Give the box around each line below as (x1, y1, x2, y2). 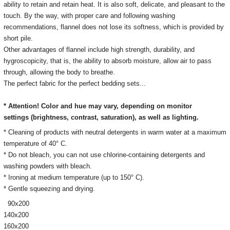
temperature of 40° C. (3, 140, 67, 147)
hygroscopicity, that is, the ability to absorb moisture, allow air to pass (3, 57, 212, 65)
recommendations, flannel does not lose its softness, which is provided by (3, 23, 224, 31)
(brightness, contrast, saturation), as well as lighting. (30, 113, 199, 121)
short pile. (3, 34, 33, 42)
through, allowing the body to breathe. (3, 68, 115, 76)
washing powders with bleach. (3, 162, 92, 170)
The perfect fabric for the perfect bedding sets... (3, 80, 146, 87)
